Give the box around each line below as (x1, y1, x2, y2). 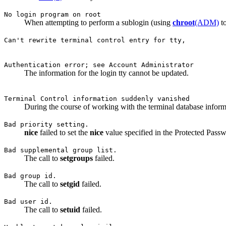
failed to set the (38, 128, 90, 137)
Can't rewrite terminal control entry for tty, (4, 36, 186, 44)
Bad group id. (4, 172, 56, 180)
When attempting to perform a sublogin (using (24, 18, 173, 27)
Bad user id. (4, 198, 52, 206)
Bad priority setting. (4, 121, 89, 129)
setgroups (60, 154, 93, 163)
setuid (60, 205, 80, 214)
